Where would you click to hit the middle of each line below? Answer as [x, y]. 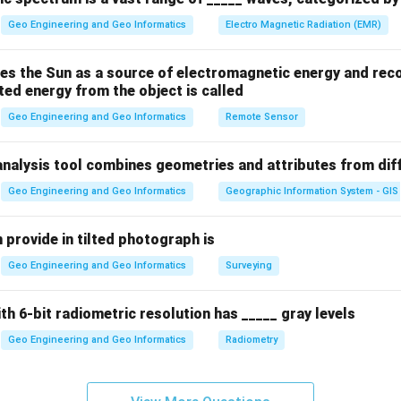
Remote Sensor [262, 117]
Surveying [249, 265]
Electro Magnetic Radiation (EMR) [303, 25]
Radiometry [252, 340]
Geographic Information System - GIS [312, 191]
